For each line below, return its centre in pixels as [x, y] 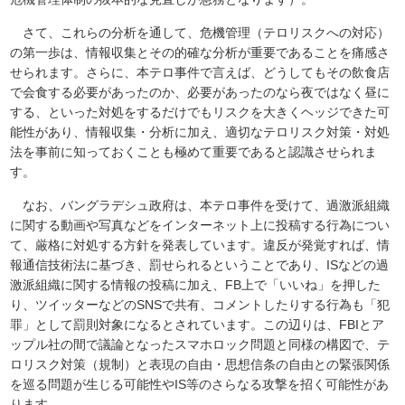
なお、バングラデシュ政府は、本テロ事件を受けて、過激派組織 [200, 206]
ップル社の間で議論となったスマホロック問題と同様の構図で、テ [200, 345]
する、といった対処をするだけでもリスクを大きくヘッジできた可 [200, 113]
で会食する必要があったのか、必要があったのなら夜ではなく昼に [200, 93]
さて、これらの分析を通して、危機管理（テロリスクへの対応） [200, 33]
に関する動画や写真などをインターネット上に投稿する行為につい [200, 226]
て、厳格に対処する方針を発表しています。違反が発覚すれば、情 [200, 245]
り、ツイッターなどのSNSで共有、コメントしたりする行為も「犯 [200, 305]
